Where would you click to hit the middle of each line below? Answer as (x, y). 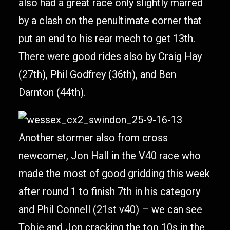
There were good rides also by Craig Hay (110, 56)
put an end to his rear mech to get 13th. (107, 39)
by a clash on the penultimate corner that (110, 21)
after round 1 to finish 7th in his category (109, 191)
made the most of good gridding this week (114, 174)
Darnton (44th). (52, 92)
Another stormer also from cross (93, 138)
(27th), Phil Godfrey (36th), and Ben (97, 74)
